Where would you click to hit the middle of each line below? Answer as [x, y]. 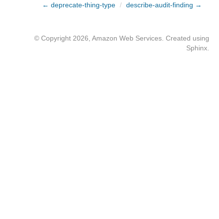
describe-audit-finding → [164, 5]
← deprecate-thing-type [79, 5]
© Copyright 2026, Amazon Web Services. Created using [122, 38]
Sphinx [197, 48]
